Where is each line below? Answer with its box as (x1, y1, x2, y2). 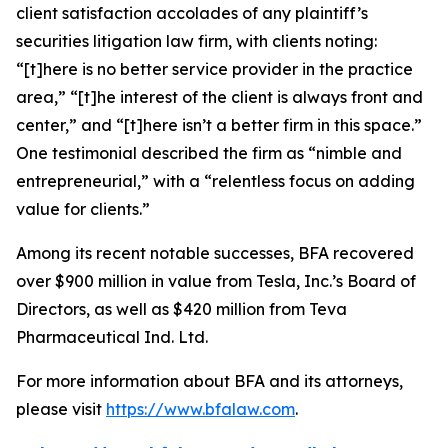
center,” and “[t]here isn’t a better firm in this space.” (16, 115, 422, 135)
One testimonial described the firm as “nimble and (16, 143, 402, 163)
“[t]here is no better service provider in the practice (16, 59, 413, 79)
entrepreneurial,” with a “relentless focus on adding (16, 171, 415, 191)
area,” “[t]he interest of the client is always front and (16, 87, 423, 107)
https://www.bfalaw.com (106, 399, 295, 419)
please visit (16, 399, 106, 419)
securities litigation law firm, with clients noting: (16, 31, 377, 51)
